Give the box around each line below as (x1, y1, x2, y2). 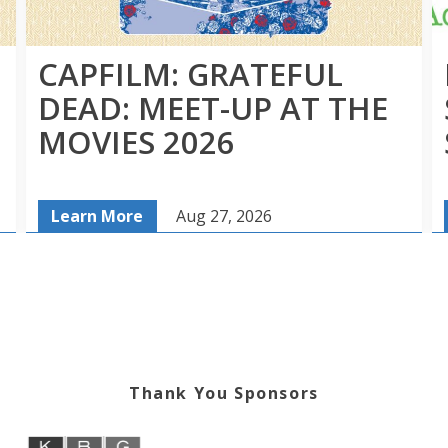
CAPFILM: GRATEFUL (38, 53, 343, 96)
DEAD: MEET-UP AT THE (38, 87, 388, 130)
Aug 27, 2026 (175, 205, 272, 228)
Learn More (51, 205, 144, 228)
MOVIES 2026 (38, 121, 235, 164)
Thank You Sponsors (129, 382, 319, 405)
